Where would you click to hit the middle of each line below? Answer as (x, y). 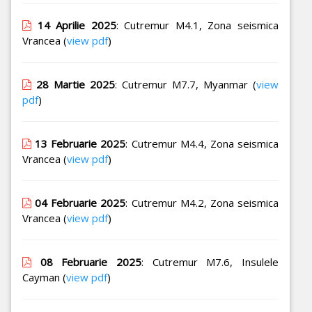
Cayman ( (44, 278)
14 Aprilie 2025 (77, 25)
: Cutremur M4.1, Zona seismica (197, 25)
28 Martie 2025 (76, 85)
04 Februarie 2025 (80, 203)
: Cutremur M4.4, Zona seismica (202, 144)
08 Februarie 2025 (91, 262)
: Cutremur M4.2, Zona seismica (202, 203)
